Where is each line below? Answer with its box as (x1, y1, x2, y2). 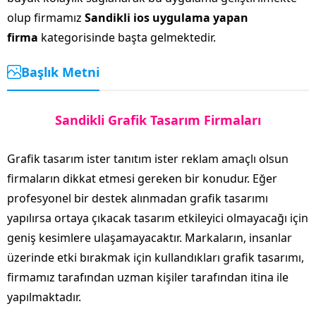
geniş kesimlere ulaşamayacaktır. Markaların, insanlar (7, 229, 292, 245)
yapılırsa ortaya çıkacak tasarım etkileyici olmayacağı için (7, 209, 308, 226)
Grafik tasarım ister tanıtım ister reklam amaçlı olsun (7, 150, 288, 166)
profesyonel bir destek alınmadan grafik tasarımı (7, 190, 268, 206)
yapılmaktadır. (7, 288, 84, 305)
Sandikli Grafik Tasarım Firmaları (55, 111, 261, 128)
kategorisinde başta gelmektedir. (38, 29, 216, 45)
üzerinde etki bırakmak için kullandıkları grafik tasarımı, (7, 249, 304, 265)
